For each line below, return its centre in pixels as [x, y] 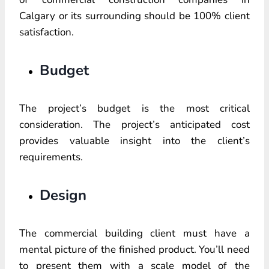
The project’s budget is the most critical [134, 108]
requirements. [51, 157]
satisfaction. [47, 32]
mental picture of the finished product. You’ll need [134, 249]
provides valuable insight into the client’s [134, 141]
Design [63, 195]
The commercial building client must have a [134, 233]
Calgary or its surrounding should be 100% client [134, 16]
